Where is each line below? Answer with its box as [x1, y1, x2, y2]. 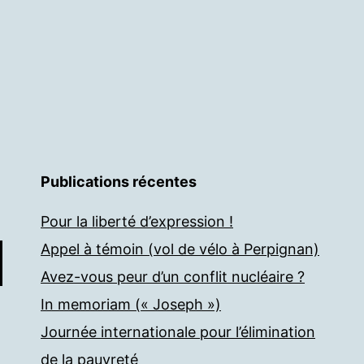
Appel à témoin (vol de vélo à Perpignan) [41, 240, 319, 258]
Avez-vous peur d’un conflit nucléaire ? [41, 268, 305, 285]
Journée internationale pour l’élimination [41, 323, 315, 340]
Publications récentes [41, 173, 197, 190]
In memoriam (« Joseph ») [41, 296, 221, 313]
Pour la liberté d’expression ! [41, 213, 233, 230]
